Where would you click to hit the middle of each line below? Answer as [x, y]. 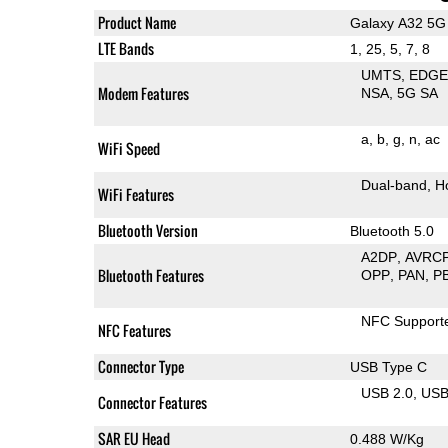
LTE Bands [125, 48]
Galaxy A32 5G [397, 22]
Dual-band [394, 184]
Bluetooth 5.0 [391, 230]
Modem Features [143, 93]
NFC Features [134, 330]
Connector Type [140, 366]
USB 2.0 [387, 392]
